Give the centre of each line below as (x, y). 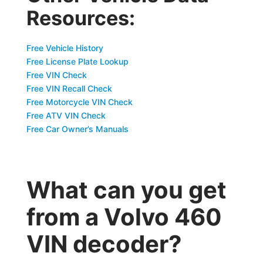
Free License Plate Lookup (78, 61)
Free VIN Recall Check (70, 88)
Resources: (81, 18)
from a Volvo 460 (124, 217)
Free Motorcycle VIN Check (80, 102)
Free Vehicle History (65, 48)
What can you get (127, 190)
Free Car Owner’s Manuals (78, 129)
